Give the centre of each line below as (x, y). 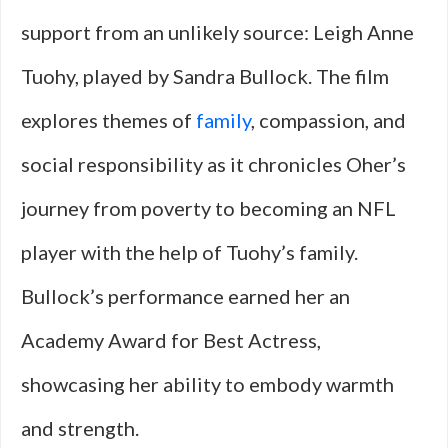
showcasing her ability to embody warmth (207, 384)
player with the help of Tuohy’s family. (189, 252)
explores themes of (108, 120)
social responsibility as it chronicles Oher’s (213, 164)
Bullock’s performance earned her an (185, 296)
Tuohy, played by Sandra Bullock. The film (205, 76)
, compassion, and (328, 120)
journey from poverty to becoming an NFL (208, 208)
